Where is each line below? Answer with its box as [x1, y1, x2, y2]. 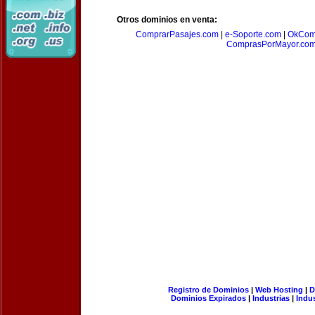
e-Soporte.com [225, 30, 281, 39]
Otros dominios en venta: [117, 15, 217, 25]
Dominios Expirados [171, 294, 246, 302]
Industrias [252, 294, 290, 302]
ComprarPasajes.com [136, 30, 219, 39]
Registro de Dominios [167, 285, 249, 294]
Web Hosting [255, 285, 303, 294]
